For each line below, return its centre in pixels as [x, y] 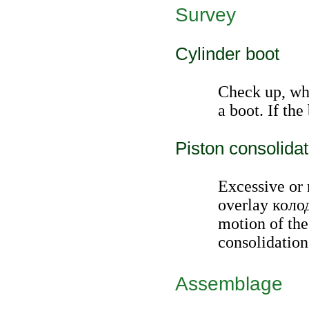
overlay [245, 205]
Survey [206, 14]
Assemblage [229, 283]
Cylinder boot [227, 54]
